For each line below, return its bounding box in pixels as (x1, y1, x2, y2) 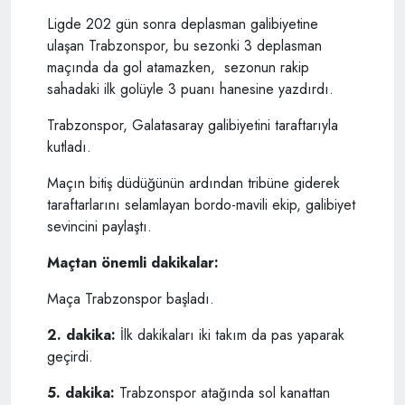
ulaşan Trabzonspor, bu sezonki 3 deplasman (47, 35, 322, 57)
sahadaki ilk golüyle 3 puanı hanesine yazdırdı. (47, 79, 334, 100)
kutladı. (47, 137, 91, 158)
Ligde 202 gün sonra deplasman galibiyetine (47, 14, 318, 35)
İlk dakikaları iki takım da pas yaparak (116, 325, 344, 346)
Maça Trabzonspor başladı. (47, 288, 214, 310)
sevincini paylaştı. (47, 216, 156, 238)
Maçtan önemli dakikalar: (47, 252, 219, 274)
